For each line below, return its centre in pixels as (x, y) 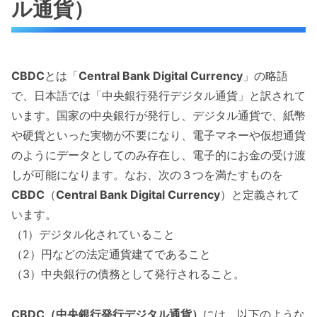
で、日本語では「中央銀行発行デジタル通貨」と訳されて (158, 95)
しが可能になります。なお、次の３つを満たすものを (147, 174)
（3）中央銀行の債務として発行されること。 (128, 273)
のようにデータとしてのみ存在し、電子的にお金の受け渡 (158, 155)
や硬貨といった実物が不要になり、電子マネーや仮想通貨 (158, 135)
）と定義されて (260, 194)
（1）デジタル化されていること (93, 234)
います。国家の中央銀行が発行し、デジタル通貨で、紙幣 (158, 115)
